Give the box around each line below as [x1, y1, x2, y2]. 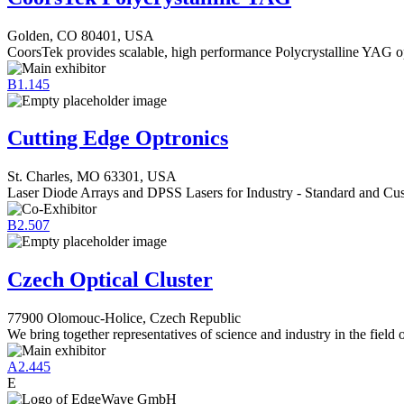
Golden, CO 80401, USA [7, 27, 154, 43]
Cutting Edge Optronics [7, 126, 228, 151]
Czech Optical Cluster [7, 268, 213, 292]
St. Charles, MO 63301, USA [7, 169, 177, 185]
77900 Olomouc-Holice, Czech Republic [7, 310, 241, 326]
